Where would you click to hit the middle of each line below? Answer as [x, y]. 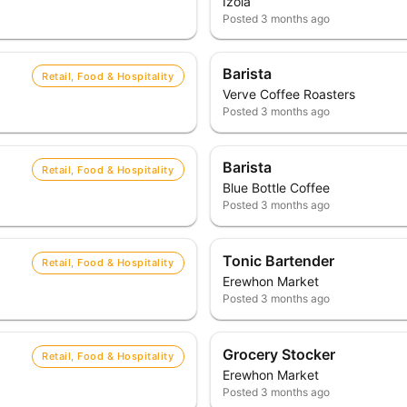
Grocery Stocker [279, 354]
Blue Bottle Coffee [277, 188]
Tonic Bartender [279, 260]
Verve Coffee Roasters [289, 94]
